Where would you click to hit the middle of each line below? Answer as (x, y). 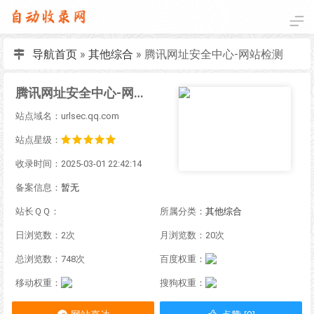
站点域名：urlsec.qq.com (67, 116)
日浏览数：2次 (45, 235)
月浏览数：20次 (192, 235)
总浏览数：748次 (50, 259)
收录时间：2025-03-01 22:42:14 (78, 164)
